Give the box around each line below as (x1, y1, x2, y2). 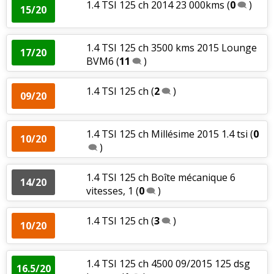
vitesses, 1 (86, 183, 133, 198)
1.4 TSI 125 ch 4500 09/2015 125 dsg (86, 256, 250, 270)
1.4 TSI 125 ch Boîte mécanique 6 (86, 170, 235, 184)
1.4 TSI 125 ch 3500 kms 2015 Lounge (86, 40, 257, 54)
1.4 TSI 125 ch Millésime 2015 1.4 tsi (86, 127, 250, 141)
